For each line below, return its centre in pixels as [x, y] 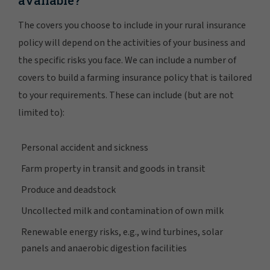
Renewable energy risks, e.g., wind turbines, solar [122, 232]
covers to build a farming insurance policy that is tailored [135, 78]
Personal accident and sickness [85, 148]
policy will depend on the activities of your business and [132, 43]
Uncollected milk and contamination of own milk [122, 211]
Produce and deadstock [68, 190]
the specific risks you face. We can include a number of [127, 61]
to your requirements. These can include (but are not [126, 96]
